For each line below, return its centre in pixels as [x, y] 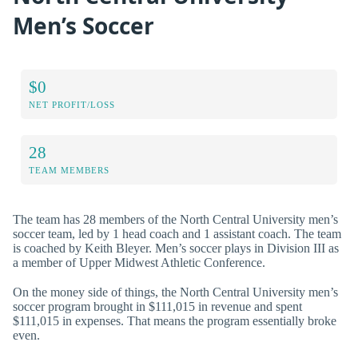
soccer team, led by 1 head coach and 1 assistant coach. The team [177, 233]
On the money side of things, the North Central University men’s [175, 292]
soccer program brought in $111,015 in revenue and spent [157, 306]
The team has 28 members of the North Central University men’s [175, 219]
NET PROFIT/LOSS [72, 104]
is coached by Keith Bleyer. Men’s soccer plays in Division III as [176, 248]
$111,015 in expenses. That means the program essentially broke [175, 320]
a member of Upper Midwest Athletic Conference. [139, 262]
